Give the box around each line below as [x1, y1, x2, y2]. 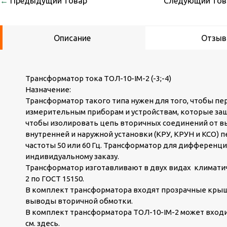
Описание [54, 33, 91, 43]
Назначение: [25, 85, 71, 94]
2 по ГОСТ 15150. [25, 174, 84, 183]
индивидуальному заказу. [25, 152, 119, 161]
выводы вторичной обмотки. [25, 197, 133, 205]
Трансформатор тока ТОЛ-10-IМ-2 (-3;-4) [25, 74, 171, 83]
